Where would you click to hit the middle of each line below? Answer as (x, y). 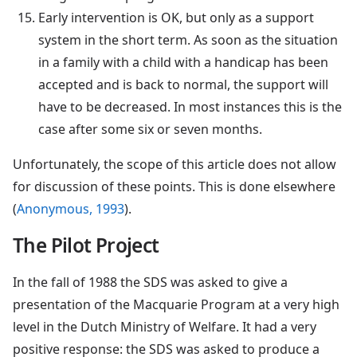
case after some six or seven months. (150, 129)
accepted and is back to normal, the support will (183, 84)
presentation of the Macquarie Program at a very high (176, 304)
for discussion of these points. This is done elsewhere (174, 186)
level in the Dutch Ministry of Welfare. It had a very (165, 326)
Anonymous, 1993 (71, 208)
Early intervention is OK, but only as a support (176, 17)
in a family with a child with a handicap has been (183, 62)
